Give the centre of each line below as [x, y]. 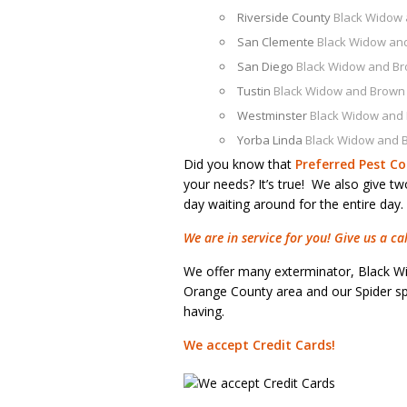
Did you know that [239, 164]
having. [204, 311]
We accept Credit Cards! [259, 345]
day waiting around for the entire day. [293, 204]
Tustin [255, 91]
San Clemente [277, 42]
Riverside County [285, 17]
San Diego [267, 66]
